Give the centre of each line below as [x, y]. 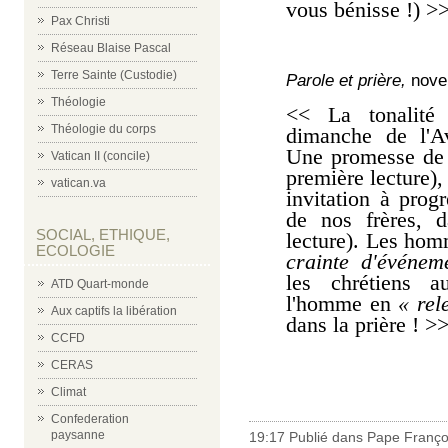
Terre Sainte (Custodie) [114, 75]
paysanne [78, 435]
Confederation [90, 419]
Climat [68, 392]
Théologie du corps [103, 129]
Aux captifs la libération [114, 311]
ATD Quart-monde [100, 284]
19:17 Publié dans [308, 436]
